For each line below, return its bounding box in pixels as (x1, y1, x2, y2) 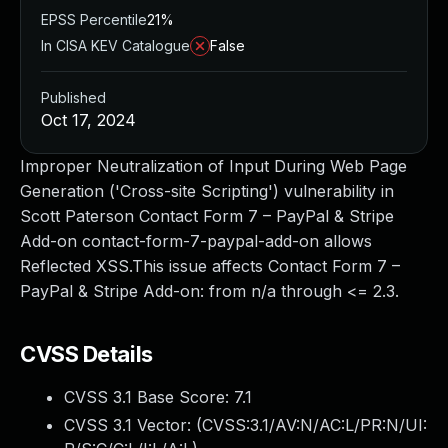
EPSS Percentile (41, 11, 147, 28)
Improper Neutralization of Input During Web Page (20, 156, 407, 176)
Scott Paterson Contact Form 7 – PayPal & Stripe (20, 206, 394, 226)
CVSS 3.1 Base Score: (64, 387, 234, 407)
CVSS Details (20, 341, 153, 367)
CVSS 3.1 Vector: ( (64, 415, 202, 435)
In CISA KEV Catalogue (41, 37, 190, 54)
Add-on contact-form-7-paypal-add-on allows (20, 231, 372, 251)
